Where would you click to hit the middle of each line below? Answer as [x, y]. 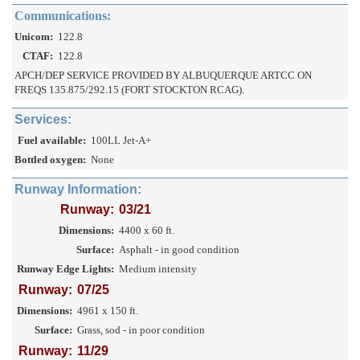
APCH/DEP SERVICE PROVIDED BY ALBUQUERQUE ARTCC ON [163, 76]
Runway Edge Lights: [65, 269]
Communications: [63, 16]
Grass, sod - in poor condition [141, 330]
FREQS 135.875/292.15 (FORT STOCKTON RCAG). [129, 90]
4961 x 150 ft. [108, 311]
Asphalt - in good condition [179, 250]
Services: [43, 120]
